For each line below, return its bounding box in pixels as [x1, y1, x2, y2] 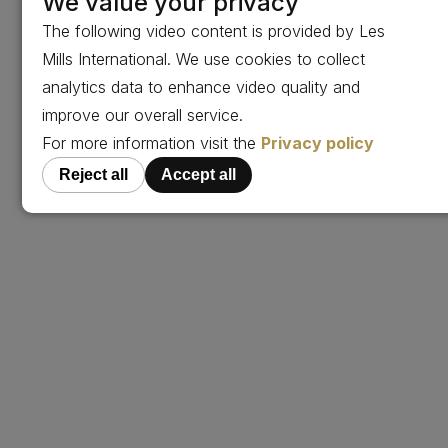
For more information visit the [42, 133, 262, 154]
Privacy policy [261, 133, 375, 154]
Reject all [59, 166, 129, 184]
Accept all [161, 166, 237, 184]
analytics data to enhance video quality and [42, 77, 361, 98]
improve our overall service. [42, 105, 244, 126]
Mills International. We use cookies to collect [42, 49, 366, 70]
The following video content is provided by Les [42, 21, 386, 42]
